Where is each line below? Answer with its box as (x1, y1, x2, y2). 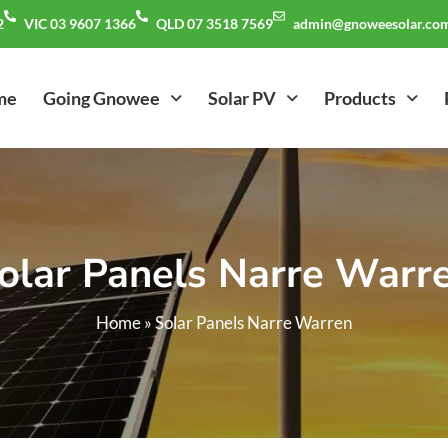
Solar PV (207, 86, 276, 109)
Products (323, 86, 396, 109)
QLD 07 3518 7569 (156, 15, 273, 32)
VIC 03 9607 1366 (24, 15, 136, 32)
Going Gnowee (42, 86, 160, 109)
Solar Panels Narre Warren (155, 311, 352, 333)
